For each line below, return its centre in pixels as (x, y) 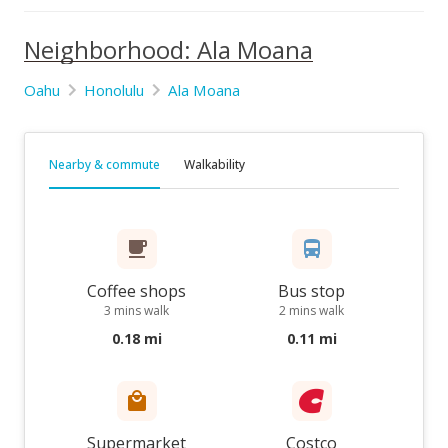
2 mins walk (311, 310)
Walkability (214, 164)
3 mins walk (136, 310)
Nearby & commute (104, 164)
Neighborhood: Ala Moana (168, 49)
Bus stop (311, 291)
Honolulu (114, 90)
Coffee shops (136, 291)
